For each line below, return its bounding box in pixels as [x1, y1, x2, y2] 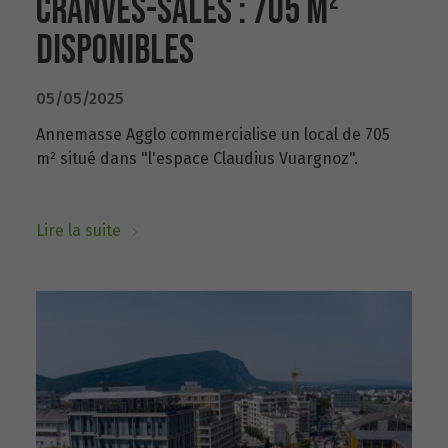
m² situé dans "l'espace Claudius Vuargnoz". [36, 149, 358, 168]
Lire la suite [36, 221, 125, 240]
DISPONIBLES [36, 27, 194, 75]
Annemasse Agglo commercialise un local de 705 [36, 125, 390, 144]
